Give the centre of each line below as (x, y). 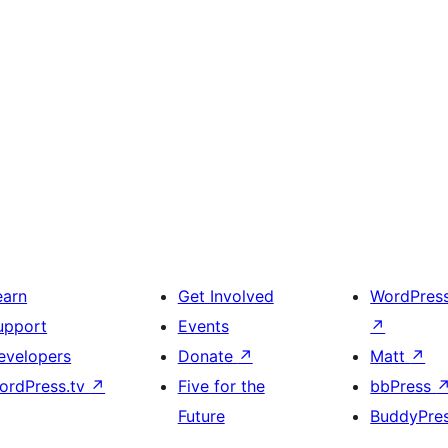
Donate (207, 356)
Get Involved (225, 296)
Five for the (221, 386)
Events (203, 326)
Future (201, 416)
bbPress (403, 386)
